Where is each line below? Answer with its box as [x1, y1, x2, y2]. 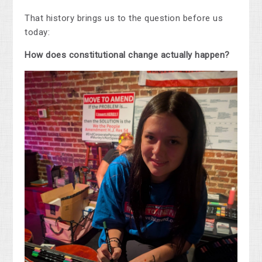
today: [25, 26, 50, 37]
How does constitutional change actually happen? [25, 49, 230, 60]
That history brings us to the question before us [25, 12, 223, 23]
